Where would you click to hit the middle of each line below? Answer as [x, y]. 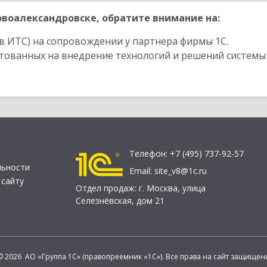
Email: [142, 171]
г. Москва [158, 188]
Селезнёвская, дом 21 [120, 201]
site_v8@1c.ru [181, 171]
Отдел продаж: [107, 188]
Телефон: [150, 154]
